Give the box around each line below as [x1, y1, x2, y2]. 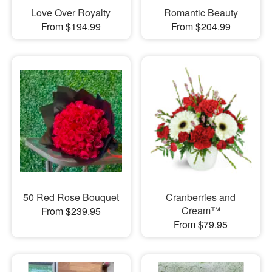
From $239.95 [41, 203, 101, 218]
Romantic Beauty [163, 5, 238, 20]
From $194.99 [41, 19, 101, 34]
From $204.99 [171, 19, 231, 34]
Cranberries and [166, 189, 236, 204]
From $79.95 [174, 217, 228, 231]
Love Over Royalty [31, 5, 111, 20]
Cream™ [181, 203, 220, 217]
